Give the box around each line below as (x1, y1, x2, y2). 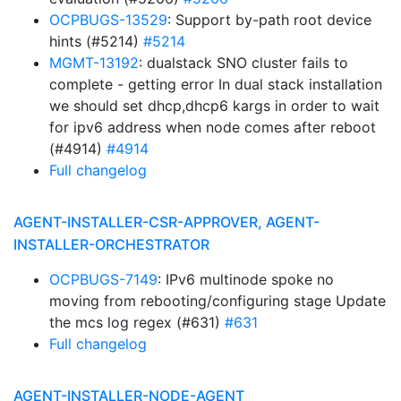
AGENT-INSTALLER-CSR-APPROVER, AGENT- (13, 213, 320, 231)
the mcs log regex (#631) (49, 313, 225, 331)
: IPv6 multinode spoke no (158, 270, 334, 288)
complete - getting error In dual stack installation (49, 75, 382, 93)
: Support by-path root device (167, 11, 371, 29)
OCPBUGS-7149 (49, 270, 158, 288)
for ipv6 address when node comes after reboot (49, 118, 376, 136)
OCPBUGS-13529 (49, 11, 167, 29)
